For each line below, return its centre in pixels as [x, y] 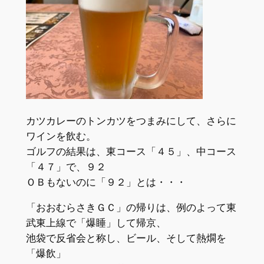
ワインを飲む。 [61, 136]
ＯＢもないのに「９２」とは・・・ [106, 182]
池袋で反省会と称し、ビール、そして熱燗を [126, 238]
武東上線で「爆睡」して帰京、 [96, 222]
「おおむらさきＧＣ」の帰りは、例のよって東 [131, 207]
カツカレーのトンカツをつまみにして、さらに [131, 121]
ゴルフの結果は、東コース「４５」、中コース [131, 151]
